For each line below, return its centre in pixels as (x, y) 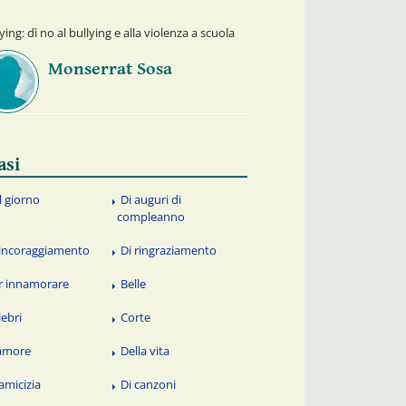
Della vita (145, 350)
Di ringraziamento (169, 251)
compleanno (151, 217)
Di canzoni (149, 384)
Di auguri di (151, 200)
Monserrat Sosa (110, 69)
